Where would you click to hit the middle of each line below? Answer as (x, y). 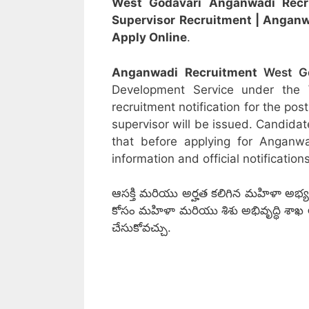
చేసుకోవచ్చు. (141, 228)
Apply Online (149, 38)
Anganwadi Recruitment (188, 72)
